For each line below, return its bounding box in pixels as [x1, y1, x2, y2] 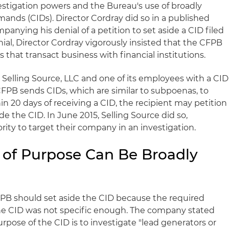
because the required [114, 193, 205, 203]
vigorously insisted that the [83, 38, 200, 48]
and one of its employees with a [79, 74, 214, 83]
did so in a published [123, 13, 210, 23]
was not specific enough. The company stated [24, 205, 215, 215]
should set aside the [12, 193, 99, 203]
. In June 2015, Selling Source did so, [43, 110, 188, 120]
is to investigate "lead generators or [70, 218, 217, 227]
